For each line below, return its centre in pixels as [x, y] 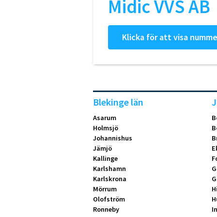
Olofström [109, 199]
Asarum [105, 118]
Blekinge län [118, 102]
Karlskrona [110, 179]
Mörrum [105, 189]
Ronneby [106, 209]
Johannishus [113, 138]
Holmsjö [106, 128]
